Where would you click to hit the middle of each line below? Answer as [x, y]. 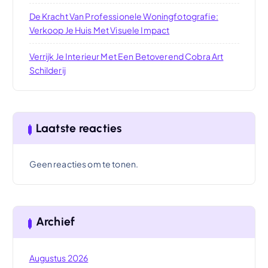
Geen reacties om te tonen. [84, 164]
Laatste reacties [79, 128]
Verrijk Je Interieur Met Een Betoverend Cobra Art [126, 57]
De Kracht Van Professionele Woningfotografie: [124, 16]
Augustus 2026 [59, 258]
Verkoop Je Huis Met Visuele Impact [99, 30]
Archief [55, 222]
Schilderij [47, 70]
